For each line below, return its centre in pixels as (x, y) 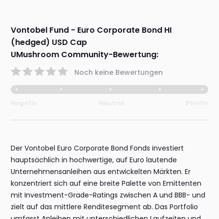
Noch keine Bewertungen (119, 72)
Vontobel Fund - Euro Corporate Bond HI (91, 30)
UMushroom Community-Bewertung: (85, 55)
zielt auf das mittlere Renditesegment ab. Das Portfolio (105, 207)
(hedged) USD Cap (49, 43)
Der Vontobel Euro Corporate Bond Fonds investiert (98, 148)
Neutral (111, 103)
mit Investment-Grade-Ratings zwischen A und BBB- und (108, 195)
